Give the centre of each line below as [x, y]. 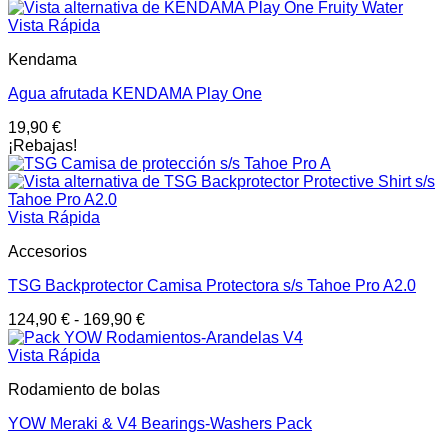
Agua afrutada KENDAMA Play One [135, 93]
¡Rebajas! [42, 145]
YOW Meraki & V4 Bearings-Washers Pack [160, 423]
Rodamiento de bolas [84, 389]
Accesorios [47, 251]
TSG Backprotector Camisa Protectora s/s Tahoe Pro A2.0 [212, 285]
